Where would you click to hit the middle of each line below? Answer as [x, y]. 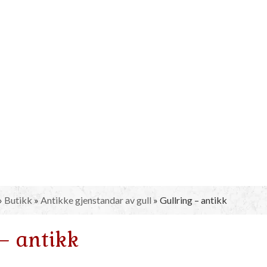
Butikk [18, 200]
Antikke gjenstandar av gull [96, 200]
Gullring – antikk [193, 200]
